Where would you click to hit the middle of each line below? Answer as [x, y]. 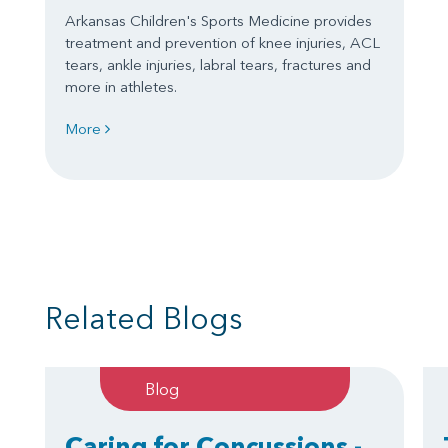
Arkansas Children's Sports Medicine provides [218, 21]
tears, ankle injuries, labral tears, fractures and [218, 65]
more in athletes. [121, 87]
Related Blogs [144, 319]
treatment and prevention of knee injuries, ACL [222, 43]
